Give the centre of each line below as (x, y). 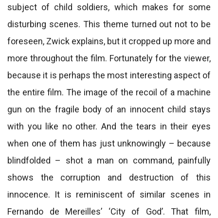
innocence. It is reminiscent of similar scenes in (109, 194)
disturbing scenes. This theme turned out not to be (109, 24)
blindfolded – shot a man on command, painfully (109, 160)
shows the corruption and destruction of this (109, 177)
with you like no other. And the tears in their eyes (109, 126)
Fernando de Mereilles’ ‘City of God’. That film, (109, 211)
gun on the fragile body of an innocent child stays (109, 109)
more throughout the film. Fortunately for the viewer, (109, 58)
